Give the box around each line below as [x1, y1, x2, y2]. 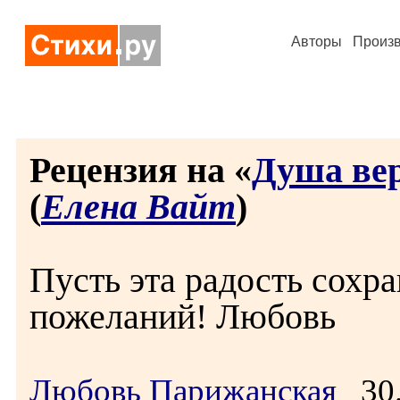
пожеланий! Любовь [29, 296, 336, 337]
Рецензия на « [29, 150, 252, 190]
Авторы [291, 34, 342, 49]
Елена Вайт [41, 187, 236, 227]
